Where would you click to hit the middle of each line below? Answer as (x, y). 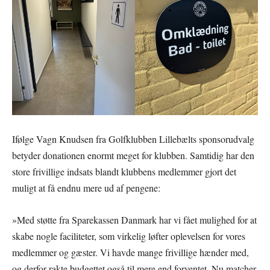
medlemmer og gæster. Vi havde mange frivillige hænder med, (130, 252)
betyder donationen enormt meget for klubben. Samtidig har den (133, 155)
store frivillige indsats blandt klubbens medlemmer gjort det (124, 171)
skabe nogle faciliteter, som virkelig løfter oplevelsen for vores (129, 236)
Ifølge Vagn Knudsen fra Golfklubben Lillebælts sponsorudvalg (133, 139)
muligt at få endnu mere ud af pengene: (86, 187)
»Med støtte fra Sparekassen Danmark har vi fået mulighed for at (134, 219)
